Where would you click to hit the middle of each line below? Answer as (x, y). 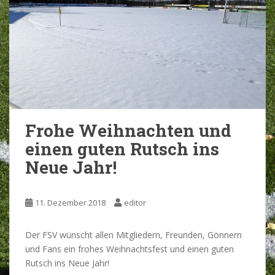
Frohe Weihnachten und (128, 130)
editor (135, 203)
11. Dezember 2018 (70, 203)
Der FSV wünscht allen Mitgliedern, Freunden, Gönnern (134, 235)
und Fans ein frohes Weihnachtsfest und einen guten (130, 249)
